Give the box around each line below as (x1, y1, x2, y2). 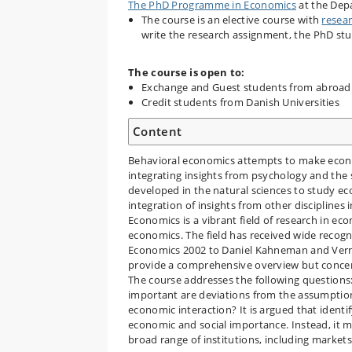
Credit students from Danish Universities (141, 94, 339, 109)
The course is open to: (128, 64, 245, 79)
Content (133, 123, 182, 139)
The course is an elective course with (141, 13, 322, 27)
